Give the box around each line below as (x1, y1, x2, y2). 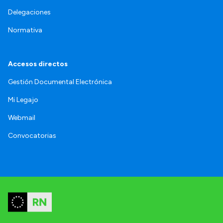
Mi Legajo (8, 96, 38, 105)
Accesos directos (8, 60, 68, 69)
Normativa (8, 26, 42, 35)
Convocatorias (8, 131, 56, 140)
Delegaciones (8, 8, 51, 17)
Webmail (8, 113, 35, 122)
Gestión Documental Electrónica (8, 78, 112, 87)
